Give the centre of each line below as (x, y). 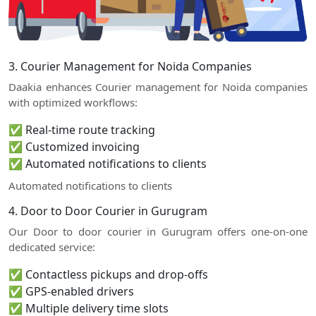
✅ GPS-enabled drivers (71, 291)
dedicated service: (52, 247)
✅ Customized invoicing (74, 146)
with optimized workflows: (73, 102)
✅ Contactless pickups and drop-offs (108, 274)
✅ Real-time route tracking (82, 129)
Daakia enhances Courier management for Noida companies (158, 86)
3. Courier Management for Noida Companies (130, 66)
